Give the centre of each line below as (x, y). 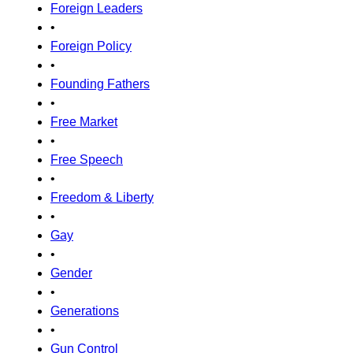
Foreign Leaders (97, 8)
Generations (85, 311)
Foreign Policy (91, 46)
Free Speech (87, 160)
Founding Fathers (100, 84)
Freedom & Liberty (102, 197)
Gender (71, 273)
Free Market (84, 122)
